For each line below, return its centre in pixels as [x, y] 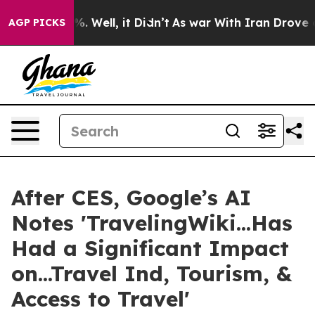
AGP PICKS [37, 22]
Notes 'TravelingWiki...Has [152, 223]
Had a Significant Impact [150, 248]
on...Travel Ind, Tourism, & [152, 274]
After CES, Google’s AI [131, 198]
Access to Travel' [101, 299]
